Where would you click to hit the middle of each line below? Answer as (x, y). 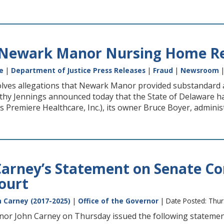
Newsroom (200, 70)
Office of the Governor (118, 201)
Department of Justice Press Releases (78, 70)
